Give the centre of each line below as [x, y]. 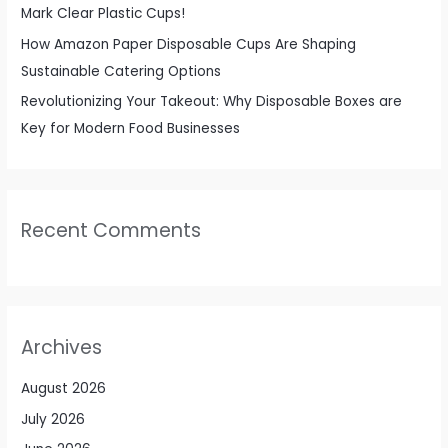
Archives [62, 347]
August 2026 [64, 389]
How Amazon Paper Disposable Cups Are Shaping [189, 44]
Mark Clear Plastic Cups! [103, 14]
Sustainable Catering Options [121, 71]
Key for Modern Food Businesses [131, 128]
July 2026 [53, 419]
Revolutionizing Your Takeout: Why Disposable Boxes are [212, 101]
